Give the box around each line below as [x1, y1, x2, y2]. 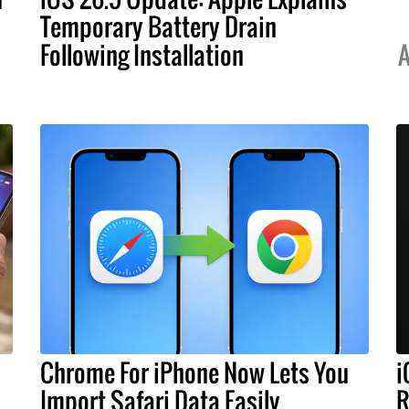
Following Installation [40, 36, 244, 73]
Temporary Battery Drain [40, 7, 277, 45]
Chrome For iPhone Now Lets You [40, 353, 349, 391]
